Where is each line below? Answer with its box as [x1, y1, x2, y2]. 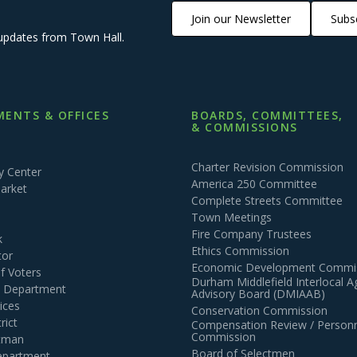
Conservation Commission [191, 303, 328, 318]
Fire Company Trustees [191, 226, 312, 241]
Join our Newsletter [190, 10, 291, 26]
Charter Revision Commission [191, 159, 343, 175]
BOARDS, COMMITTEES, [191, 108, 343, 123]
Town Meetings [191, 210, 272, 225]
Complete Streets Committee [191, 193, 343, 208]
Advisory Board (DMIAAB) [191, 286, 325, 301]
